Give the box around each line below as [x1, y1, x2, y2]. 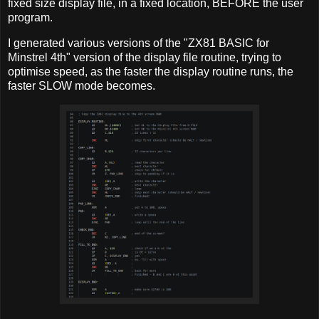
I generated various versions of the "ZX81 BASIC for [8, 37, 269, 50]
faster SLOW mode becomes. [8, 80, 155, 93]
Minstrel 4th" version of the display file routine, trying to [8, 51, 281, 64]
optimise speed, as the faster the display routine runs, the [8, 66, 293, 78]
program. [8, 11, 53, 24]
